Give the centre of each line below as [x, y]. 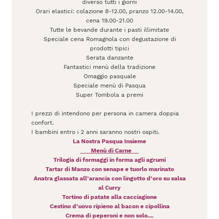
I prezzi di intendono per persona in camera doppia [105, 113]
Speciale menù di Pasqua [109, 85]
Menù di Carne [109, 150]
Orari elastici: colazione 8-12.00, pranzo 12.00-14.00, [109, 11]
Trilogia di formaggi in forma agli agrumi [109, 160]
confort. [43, 122]
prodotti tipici [109, 48]
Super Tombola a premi [109, 95]
